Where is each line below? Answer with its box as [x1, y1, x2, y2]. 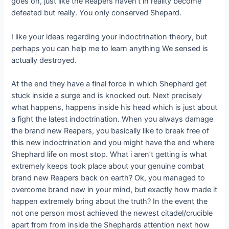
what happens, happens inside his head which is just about [11, 102, 218, 112]
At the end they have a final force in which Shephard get [11, 79, 207, 88]
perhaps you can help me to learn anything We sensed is [11, 43, 209, 53]
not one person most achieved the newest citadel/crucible [11, 208, 213, 218]
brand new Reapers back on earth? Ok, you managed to [11, 173, 205, 182]
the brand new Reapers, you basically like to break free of [11, 126, 210, 135]
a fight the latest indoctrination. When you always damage [11, 114, 214, 124]
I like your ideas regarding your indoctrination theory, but [11, 32, 208, 41]
